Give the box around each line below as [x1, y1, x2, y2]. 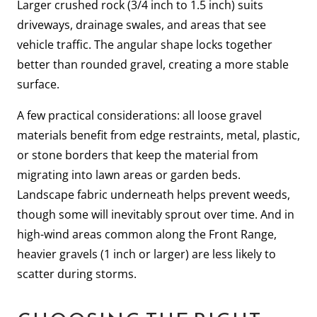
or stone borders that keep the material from [17, 146, 258, 163]
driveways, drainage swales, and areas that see [17, 16, 266, 33]
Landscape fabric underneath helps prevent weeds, [17, 186, 290, 202]
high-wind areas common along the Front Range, [17, 226, 277, 242]
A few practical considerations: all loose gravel [17, 107, 262, 123]
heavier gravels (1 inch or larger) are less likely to [17, 246, 276, 262]
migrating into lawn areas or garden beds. [17, 166, 241, 183]
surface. [17, 76, 59, 92]
